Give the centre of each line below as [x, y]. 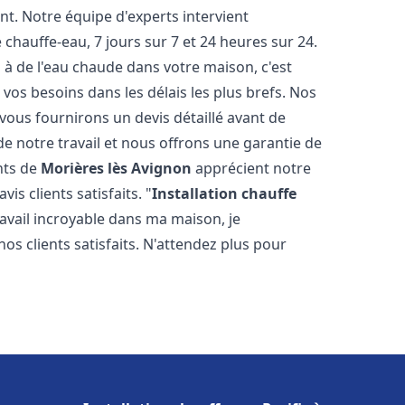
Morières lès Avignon [117, 168]
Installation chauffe [225, 193]
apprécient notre [252, 168]
